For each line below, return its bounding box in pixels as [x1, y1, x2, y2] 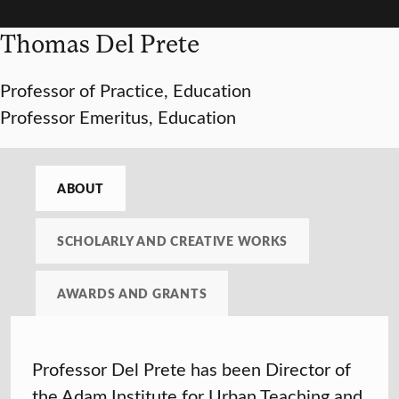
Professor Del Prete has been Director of [32, 356, 351, 381]
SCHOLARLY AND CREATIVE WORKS [57, 232, 289, 250]
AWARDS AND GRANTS [57, 284, 208, 303]
